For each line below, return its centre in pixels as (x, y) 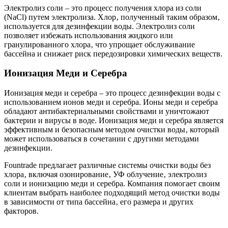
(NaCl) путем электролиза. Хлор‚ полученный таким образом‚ (112, 17)
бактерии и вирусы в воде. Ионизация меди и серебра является (114, 120)
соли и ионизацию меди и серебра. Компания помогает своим (112, 183)
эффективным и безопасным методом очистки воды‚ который (112, 130)
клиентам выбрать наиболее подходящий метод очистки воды (112, 193)
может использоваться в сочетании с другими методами (102, 139)
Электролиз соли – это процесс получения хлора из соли (103, 8)
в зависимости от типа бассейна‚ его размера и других (99, 202)
